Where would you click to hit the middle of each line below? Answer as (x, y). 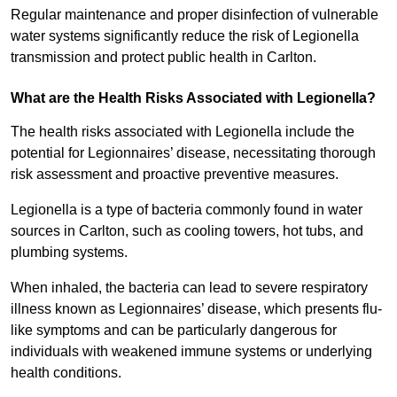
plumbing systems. (71, 253)
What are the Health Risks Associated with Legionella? (193, 98)
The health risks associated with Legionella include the (183, 132)
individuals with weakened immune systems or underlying (191, 352)
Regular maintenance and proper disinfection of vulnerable (195, 15)
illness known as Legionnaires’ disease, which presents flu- (196, 309)
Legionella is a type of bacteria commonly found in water (187, 210)
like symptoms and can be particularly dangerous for (174, 331)
